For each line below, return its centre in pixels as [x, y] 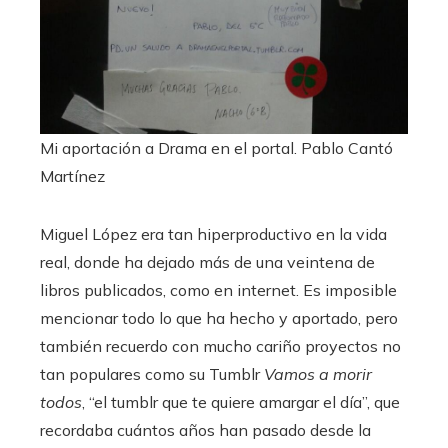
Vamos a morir [318, 373]
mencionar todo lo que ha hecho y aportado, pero [219, 317]
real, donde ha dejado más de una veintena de [207, 261]
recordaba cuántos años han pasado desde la [205, 429]
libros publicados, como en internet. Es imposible [218, 289]
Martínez [72, 175]
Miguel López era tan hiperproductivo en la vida [213, 233]
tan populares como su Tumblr [152, 373]
